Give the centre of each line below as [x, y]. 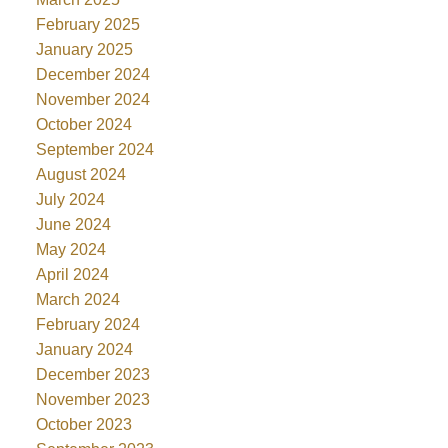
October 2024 [83, 124]
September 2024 [94, 149]
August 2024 [80, 174]
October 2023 [83, 424]
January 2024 [84, 349]
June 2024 [73, 224]
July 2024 [70, 199]
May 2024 [70, 249]
